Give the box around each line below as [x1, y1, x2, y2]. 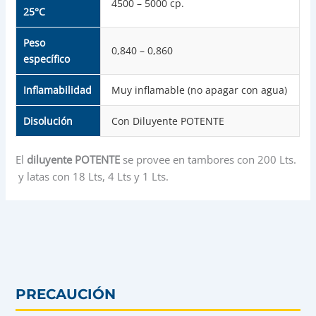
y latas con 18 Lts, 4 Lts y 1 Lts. [16, 169, 169, 184]
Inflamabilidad [23, 83, 92, 97]
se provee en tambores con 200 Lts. [120, 152, 297, 167]
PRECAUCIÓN [16, 286, 116, 303]
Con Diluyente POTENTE [111, 114, 225, 128]
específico [23, 52, 71, 66]
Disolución [23, 114, 73, 128]
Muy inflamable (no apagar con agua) [111, 83, 288, 97]
